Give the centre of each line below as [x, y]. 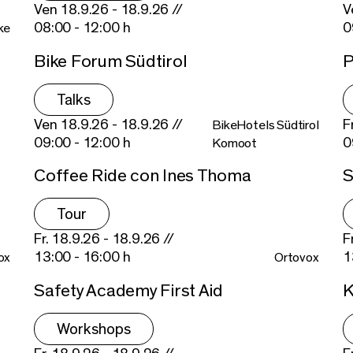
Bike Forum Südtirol [111, 61]
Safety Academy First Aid [128, 291]
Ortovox [297, 258]
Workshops [94, 330]
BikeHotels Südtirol [266, 124]
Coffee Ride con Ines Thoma [143, 176]
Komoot [235, 143]
